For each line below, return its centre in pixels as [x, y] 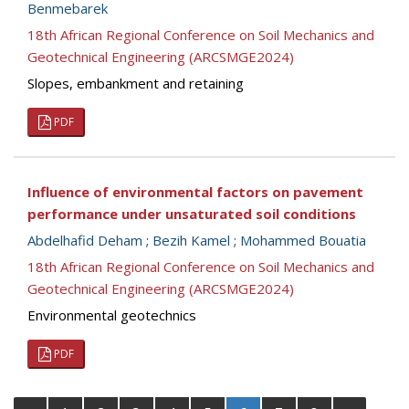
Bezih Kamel [191, 240]
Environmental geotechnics [112, 315]
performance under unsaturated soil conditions [192, 214]
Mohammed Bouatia [303, 240]
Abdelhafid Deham [85, 240]
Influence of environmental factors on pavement [195, 192]
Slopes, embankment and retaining [136, 83]
